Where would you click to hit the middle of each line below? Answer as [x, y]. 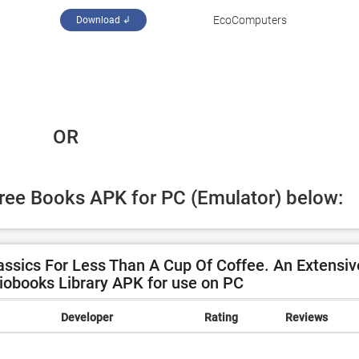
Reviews [307, 317]
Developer [87, 317]
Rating [221, 317]
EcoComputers [250, 20]
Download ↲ [103, 20]
